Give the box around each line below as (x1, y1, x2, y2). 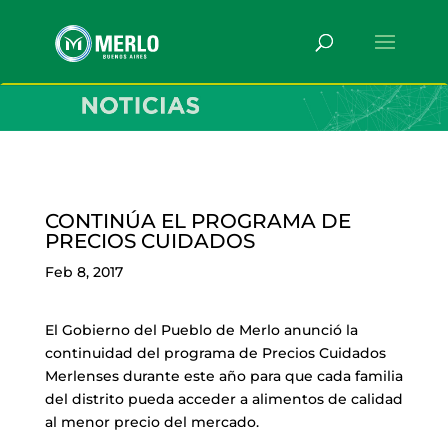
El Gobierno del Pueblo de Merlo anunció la (44, 320, 358, 339)
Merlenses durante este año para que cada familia (44, 366, 403, 385)
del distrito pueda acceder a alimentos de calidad (44, 389, 403, 408)
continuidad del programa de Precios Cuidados (44, 343, 386, 362)
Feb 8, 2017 (44, 262, 123, 281)
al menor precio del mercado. (44, 412, 259, 431)
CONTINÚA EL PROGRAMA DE (44, 208, 351, 233)
